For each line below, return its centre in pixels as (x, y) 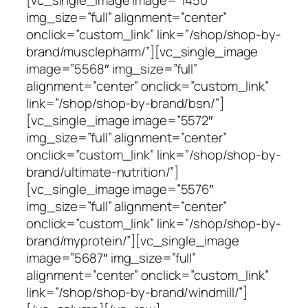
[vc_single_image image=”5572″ (120, 120)
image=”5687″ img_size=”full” (111, 257)
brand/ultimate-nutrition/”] (103, 172)
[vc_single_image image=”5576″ (120, 189)
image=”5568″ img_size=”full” (112, 68)
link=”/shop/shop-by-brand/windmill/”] (137, 292)
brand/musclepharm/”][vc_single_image (142, 51)
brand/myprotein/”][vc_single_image (133, 240)
